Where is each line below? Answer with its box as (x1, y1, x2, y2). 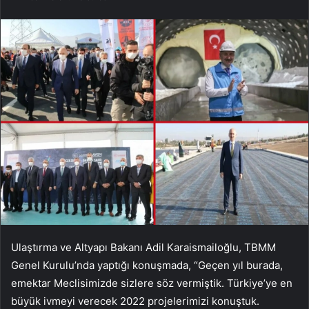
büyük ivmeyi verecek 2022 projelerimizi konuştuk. (11, 294, 259, 308)
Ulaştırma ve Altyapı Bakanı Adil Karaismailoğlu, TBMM (11, 240, 276, 254)
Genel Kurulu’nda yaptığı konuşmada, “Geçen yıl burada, (11, 258, 283, 272)
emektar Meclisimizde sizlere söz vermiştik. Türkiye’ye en (11, 276, 292, 290)
